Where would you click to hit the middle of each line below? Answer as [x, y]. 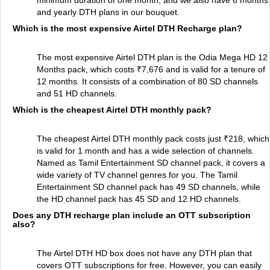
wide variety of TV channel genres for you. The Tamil [137, 175]
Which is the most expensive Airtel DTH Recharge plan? [127, 28]
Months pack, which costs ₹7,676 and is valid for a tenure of [151, 69]
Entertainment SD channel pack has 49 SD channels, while [149, 187]
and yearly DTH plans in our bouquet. [108, 12]
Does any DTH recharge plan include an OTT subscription [132, 215]
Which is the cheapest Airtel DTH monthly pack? [112, 110]
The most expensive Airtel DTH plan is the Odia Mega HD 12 [152, 57]
